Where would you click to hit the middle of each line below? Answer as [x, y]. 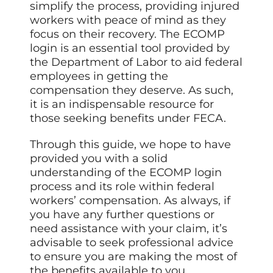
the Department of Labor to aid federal [136, 62]
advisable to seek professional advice [132, 242]
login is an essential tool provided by [130, 48]
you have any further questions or [122, 214]
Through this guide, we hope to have [131, 144]
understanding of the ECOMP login [126, 172]
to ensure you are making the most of [134, 256]
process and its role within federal [122, 186]
